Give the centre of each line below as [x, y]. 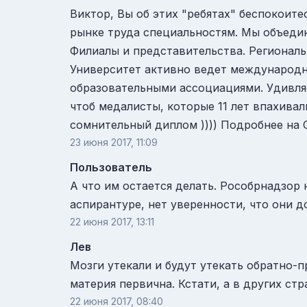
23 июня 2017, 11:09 [114, 143]
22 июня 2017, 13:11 [112, 222]
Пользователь [111, 168]
